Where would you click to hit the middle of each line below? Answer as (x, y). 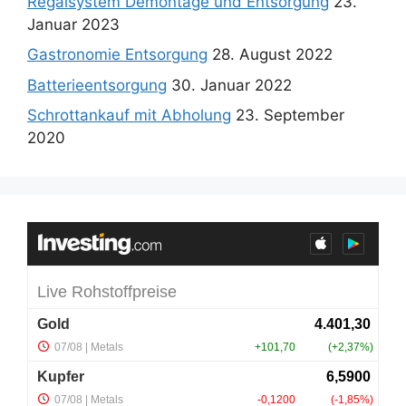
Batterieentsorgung (97, 85)
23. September (290, 116)
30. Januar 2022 (232, 85)
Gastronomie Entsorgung (117, 55)
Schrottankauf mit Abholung (129, 116)
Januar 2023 (73, 24)
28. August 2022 (272, 55)
